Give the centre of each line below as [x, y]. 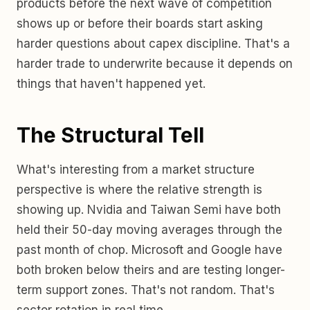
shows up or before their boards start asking [140, 24]
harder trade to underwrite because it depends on [155, 64]
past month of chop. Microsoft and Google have [149, 250]
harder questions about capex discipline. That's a [153, 44]
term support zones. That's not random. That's [146, 290]
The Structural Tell [110, 135]
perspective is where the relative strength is [139, 190]
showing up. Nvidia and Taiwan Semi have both [149, 210]
